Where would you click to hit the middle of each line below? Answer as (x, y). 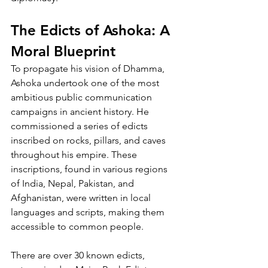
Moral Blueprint (63, 51)
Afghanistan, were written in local (82, 197)
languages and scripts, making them (89, 212)
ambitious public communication (83, 97)
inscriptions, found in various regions (90, 169)
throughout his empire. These (75, 154)
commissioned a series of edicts (80, 126)
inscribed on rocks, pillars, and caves (89, 140)
